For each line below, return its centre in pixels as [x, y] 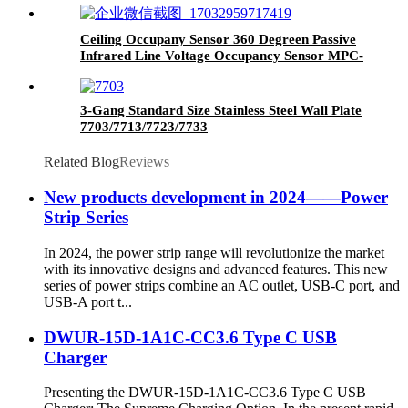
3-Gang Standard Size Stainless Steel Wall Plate [221, 111]
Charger [75, 357]
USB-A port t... [88, 301]
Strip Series [86, 218]
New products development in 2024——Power [216, 198]
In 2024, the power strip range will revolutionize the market [214, 252]
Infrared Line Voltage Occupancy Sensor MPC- [222, 56]
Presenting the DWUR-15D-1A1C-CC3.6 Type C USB [205, 393]
